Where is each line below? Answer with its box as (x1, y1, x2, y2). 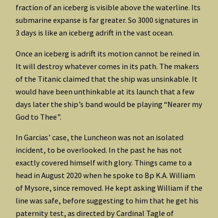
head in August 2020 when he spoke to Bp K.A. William (16, 170, 195, 181)
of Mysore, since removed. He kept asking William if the (16, 183, 202, 193)
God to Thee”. (16, 111, 61, 122)
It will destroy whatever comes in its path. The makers (16, 61, 199, 71)
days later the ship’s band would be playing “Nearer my (16, 99, 202, 109)
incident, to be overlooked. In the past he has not (16, 145, 182, 155)
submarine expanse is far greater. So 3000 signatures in (16, 15, 198, 25)
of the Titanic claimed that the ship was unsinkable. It (16, 73, 198, 84)
